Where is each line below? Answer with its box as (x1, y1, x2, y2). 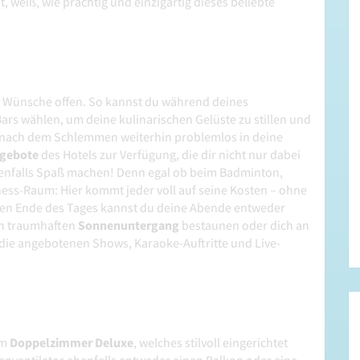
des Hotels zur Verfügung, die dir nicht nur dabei (39, 146, 301, 163)
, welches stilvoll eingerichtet (133, 334, 288, 351)
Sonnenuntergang (78, 217, 179, 234)
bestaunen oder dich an (179, 217, 309, 234)
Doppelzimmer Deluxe (10, 334, 133, 351)
